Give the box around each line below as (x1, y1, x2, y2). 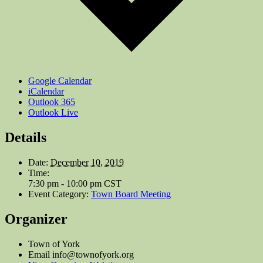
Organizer (5, 211, 68, 227)
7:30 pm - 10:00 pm (28, 178, 104, 188)
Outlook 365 (28, 97, 75, 107)
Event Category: (28, 188, 89, 199)
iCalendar (28, 86, 64, 97)
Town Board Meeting (91, 188, 171, 199)
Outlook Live (28, 107, 78, 118)
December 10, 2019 (50, 157, 124, 167)
